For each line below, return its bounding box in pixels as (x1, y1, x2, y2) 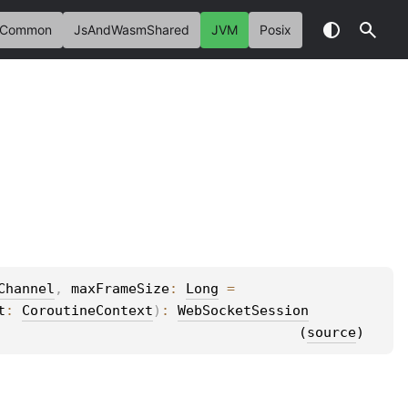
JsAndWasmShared (74, 21, 189, 37)
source (307, 323, 356, 341)
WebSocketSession (178, 301, 309, 319)
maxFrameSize (71, 280, 169, 297)
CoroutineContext (22, 301, 153, 319)
